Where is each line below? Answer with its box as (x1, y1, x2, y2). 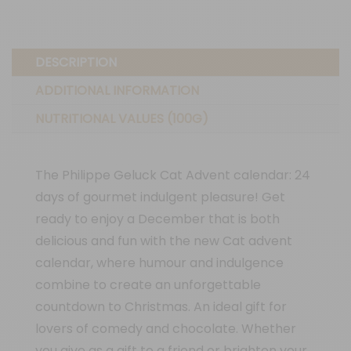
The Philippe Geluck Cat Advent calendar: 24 (35, 165, 310, 184)
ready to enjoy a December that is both (35, 209, 280, 228)
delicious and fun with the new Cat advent (35, 231, 292, 250)
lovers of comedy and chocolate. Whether (35, 319, 296, 338)
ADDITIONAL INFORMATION (35, 81, 199, 100)
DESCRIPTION (35, 52, 117, 71)
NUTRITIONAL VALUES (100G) (35, 109, 208, 128)
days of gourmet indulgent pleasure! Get (35, 187, 285, 206)
